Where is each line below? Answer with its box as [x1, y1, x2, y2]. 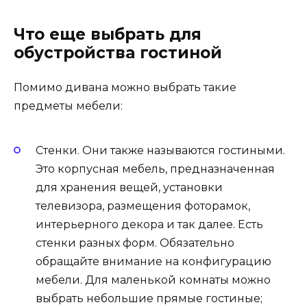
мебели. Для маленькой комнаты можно [36, 273, 271, 287]
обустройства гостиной [14, 42, 222, 62]
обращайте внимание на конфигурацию [36, 255, 271, 269]
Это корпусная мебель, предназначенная [36, 162, 275, 176]
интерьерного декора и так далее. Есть [36, 218, 263, 232]
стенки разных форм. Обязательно [36, 236, 234, 250]
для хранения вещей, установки [36, 181, 223, 195]
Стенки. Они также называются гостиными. [36, 144, 285, 158]
